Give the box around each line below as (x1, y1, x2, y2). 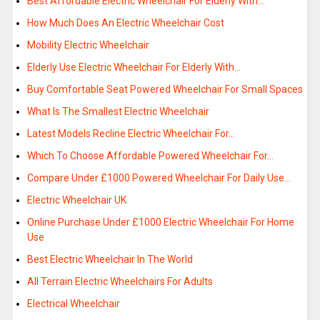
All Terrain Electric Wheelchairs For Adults (26, 276, 213, 288)
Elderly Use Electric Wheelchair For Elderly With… (26, 61, 241, 74)
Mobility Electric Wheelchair (26, 39, 149, 51)
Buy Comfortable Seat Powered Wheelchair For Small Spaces (26, 84, 303, 96)
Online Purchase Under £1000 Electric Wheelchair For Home (26, 216, 294, 229)
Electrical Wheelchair (26, 298, 120, 310)
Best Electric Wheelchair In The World (26, 254, 193, 266)
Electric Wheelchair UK (26, 194, 126, 206)
